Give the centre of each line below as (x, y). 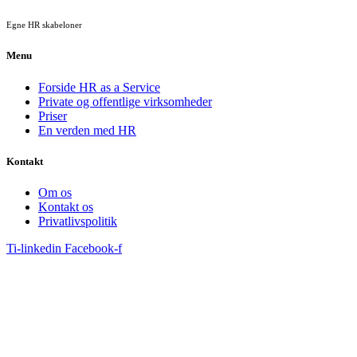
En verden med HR (87, 130)
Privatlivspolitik (78, 221)
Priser (53, 116)
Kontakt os (66, 206)
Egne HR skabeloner (44, 25)
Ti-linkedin (34, 248)
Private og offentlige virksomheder (125, 101)
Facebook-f (93, 248)
